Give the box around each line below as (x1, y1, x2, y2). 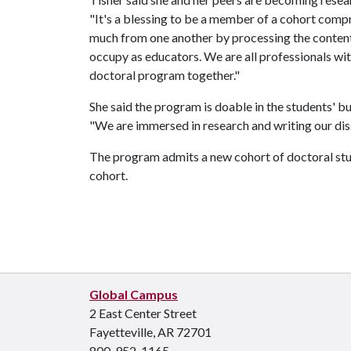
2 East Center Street (89, 305, 197, 320)
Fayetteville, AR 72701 (89, 324, 212, 339)
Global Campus (89, 286, 178, 302)
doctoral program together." (89, 67, 240, 82)
